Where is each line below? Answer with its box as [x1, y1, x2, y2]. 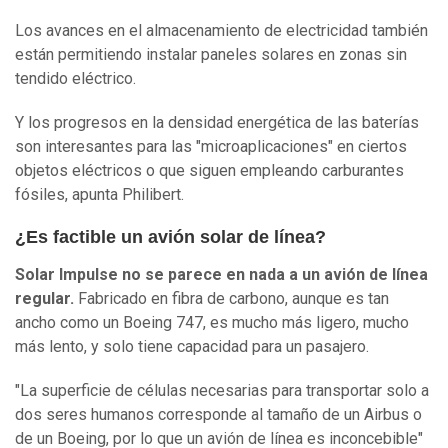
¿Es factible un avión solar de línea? [15, 227, 326, 248]
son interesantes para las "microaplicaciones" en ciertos [15, 137, 407, 157]
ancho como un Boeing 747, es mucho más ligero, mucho [15, 313, 409, 333]
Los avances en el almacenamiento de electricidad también [15, 21, 428, 41]
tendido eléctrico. [15, 69, 136, 89]
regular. [15, 289, 74, 309]
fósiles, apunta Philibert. [15, 185, 184, 205]
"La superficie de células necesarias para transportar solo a [15, 381, 429, 401]
